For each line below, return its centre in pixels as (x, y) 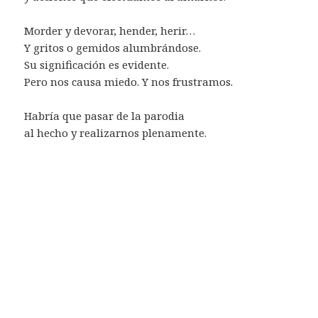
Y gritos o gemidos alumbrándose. (113, 47)
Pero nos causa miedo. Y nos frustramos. (129, 81)
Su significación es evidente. (97, 64)
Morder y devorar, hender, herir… (110, 30)
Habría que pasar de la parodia (105, 115)
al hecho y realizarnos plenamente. (116, 132)
